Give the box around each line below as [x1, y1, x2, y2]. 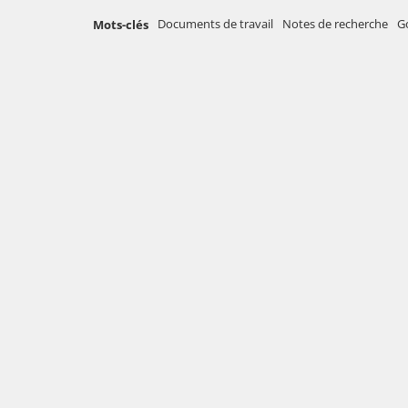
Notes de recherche [282, 15, 388, 32]
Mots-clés [93, 16, 148, 33]
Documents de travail [158, 15, 273, 32]
